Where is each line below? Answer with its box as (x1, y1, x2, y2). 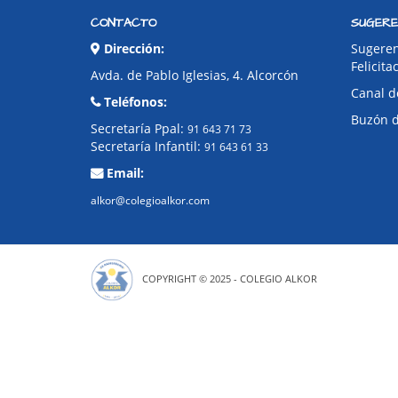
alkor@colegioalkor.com (91, 192, 210, 208)
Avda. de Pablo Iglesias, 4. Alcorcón (91, 66, 298, 84)
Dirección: (100, 39, 164, 57)
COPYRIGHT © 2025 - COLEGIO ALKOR (142, 271, 317, 285)
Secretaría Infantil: (91, 137, 204, 155)
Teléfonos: (104, 92, 167, 110)
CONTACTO (91, 13, 156, 32)
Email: (107, 163, 144, 181)
